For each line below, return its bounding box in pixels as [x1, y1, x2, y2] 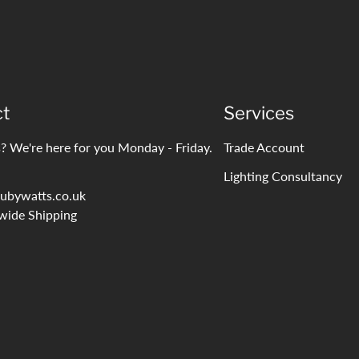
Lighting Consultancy [223, 168, 342, 184]
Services [223, 103, 294, 124]
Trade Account [223, 139, 305, 155]
